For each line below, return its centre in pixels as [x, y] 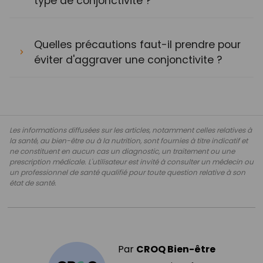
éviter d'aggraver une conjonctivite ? [128, 60]
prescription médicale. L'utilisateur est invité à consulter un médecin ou [131, 161]
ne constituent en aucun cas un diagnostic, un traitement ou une [122, 151]
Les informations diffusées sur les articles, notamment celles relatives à [131, 130]
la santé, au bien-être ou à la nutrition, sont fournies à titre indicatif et [129, 140]
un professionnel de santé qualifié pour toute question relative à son [127, 172]
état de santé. [33, 183]
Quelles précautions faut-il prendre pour [137, 44]
